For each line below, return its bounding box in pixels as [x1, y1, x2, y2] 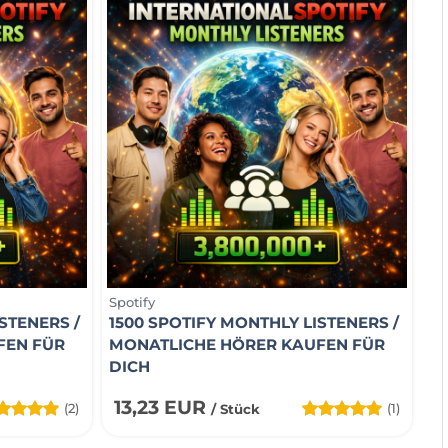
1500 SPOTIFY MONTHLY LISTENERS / [109, 312, 399, 332]
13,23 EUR [114, 395, 211, 419]
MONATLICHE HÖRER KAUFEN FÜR [109, 334, 385, 354]
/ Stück [211, 400, 260, 417]
